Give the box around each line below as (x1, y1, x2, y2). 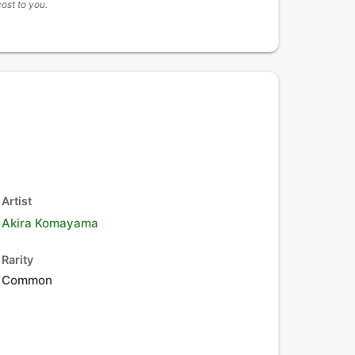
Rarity (2, 253, 33, 266)
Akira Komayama (2, 216, 98, 231)
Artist (2, 194, 32, 208)
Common (2, 273, 52, 288)
